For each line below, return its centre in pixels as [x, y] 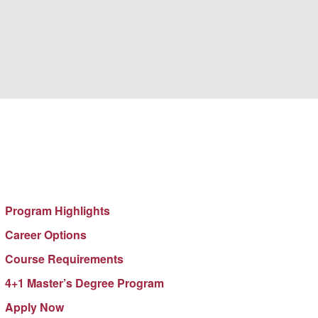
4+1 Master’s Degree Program [84, 283]
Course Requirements [64, 258]
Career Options [45, 234]
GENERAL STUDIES [64, 187]
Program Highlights [57, 210]
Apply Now [34, 307]
